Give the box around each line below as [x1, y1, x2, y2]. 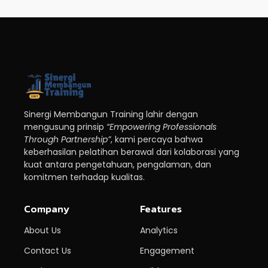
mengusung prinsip [24, 120, 106, 133]
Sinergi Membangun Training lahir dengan [24, 108, 198, 120]
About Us [24, 224, 61, 237]
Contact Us [24, 245, 71, 257]
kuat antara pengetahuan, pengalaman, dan [24, 158, 211, 170]
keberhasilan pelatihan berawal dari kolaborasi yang [24, 145, 239, 158]
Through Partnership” [24, 133, 111, 145]
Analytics [140, 224, 178, 237]
